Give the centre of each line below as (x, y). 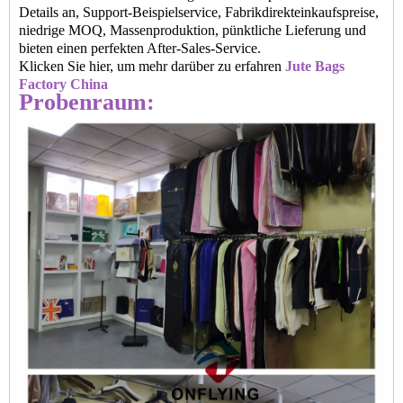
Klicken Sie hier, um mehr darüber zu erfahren (152, 66)
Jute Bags (315, 66)
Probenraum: (87, 102)
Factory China (63, 84)
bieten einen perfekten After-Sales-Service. (140, 48)
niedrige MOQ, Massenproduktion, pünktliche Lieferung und (193, 30)
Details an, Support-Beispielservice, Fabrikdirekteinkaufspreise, (199, 12)
